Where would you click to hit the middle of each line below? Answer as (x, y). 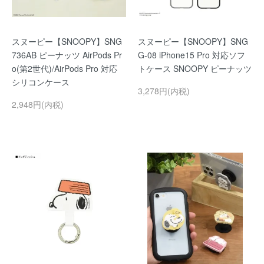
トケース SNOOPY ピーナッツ (195, 68)
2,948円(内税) (38, 104)
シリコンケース (41, 82)
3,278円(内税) (164, 91)
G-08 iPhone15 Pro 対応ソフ (192, 55)
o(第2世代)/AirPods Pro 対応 (65, 68)
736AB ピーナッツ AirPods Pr (67, 55)
